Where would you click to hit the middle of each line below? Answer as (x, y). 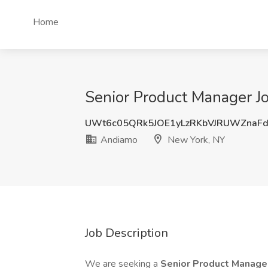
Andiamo (118, 140)
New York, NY (195, 140)
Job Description (127, 233)
